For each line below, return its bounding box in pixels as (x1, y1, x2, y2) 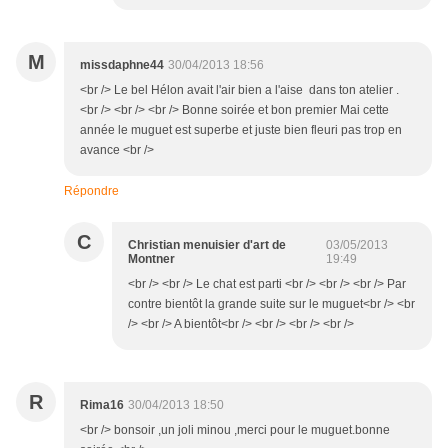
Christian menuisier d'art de (128, 238, 286, 253)
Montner (128, 252, 175, 267)
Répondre (64, 184, 119, 199)
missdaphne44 (80, 58, 164, 73)
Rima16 (80, 398, 124, 413)
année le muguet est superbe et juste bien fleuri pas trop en (80, 123, 402, 138)
